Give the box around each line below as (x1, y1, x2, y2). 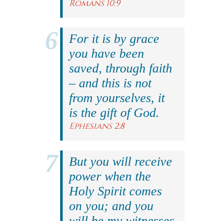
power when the (69, 169, 151, 184)
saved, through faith (69, 61, 172, 75)
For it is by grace (69, 32, 159, 46)
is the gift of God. (69, 106, 159, 120)
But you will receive (69, 154, 172, 169)
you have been (69, 46, 144, 61)
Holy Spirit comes (69, 184, 162, 198)
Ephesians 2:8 (69, 120, 124, 132)
